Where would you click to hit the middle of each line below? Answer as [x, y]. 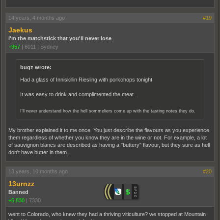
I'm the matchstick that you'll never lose [60, 38]
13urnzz [21, 184]
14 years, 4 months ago [37, 17]
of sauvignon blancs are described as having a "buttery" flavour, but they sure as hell [109, 145]
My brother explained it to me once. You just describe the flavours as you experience [109, 130]
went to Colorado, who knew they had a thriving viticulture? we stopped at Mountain [107, 214]
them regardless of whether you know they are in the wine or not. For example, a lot [108, 138]
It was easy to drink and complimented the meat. [78, 94]
